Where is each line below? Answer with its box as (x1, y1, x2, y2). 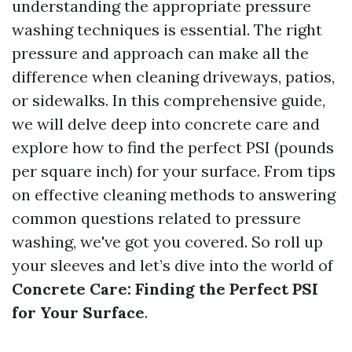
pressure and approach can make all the (12, 43, 309, 63)
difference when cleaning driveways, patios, (12, 67, 335, 86)
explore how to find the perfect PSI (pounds (12, 137, 334, 157)
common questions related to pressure (12, 208, 301, 228)
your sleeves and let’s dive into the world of (12, 255, 333, 275)
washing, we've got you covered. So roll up (12, 232, 323, 251)
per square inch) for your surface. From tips (12, 161, 335, 181)
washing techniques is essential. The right (12, 20, 322, 39)
